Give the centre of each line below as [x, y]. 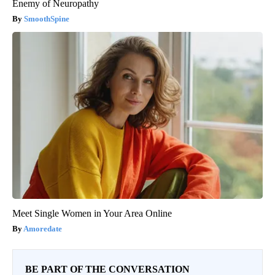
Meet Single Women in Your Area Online [92, 214]
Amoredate [43, 229]
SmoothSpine [47, 19]
